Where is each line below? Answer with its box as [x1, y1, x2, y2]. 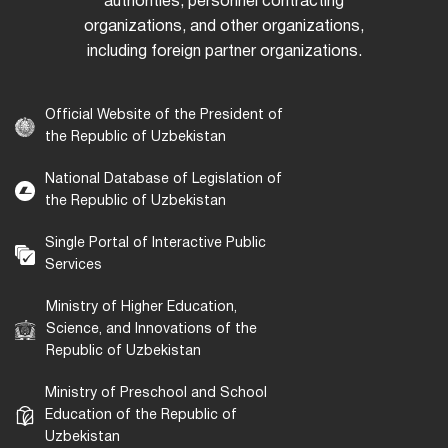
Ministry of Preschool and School [45, 387, 267, 401]
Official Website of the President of [45, 109, 283, 123]
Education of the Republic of [45, 409, 237, 423]
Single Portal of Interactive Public [45, 237, 266, 251]
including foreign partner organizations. [86, 45, 362, 60]
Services [45, 259, 102, 273]
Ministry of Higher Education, [46, 301, 237, 315]
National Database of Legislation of [45, 173, 282, 187]
